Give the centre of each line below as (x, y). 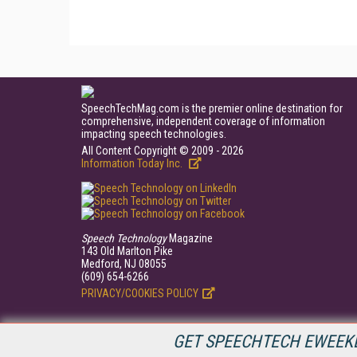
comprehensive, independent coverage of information (203, 121)
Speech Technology (124, 238)
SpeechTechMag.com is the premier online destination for (212, 108)
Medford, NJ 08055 (124, 263)
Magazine (190, 238)
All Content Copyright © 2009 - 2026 (163, 150)
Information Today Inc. (133, 163)
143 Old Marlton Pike (127, 251)
